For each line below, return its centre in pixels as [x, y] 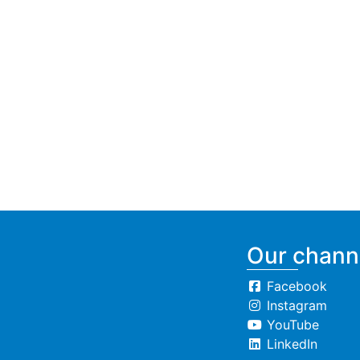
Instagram [295, 305]
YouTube [291, 325]
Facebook [295, 286]
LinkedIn [290, 344]
